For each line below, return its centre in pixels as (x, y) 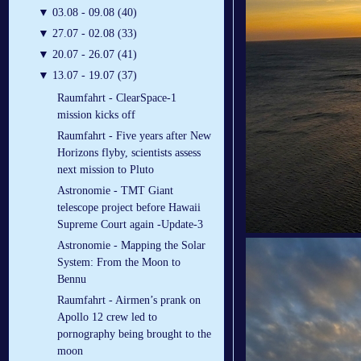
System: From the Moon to (119, 263)
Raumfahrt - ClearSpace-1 (117, 98)
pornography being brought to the (134, 334)
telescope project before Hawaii (129, 208)
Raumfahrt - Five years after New (134, 136)
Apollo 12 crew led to (107, 317)
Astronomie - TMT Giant (115, 191)
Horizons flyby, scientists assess (129, 153)
